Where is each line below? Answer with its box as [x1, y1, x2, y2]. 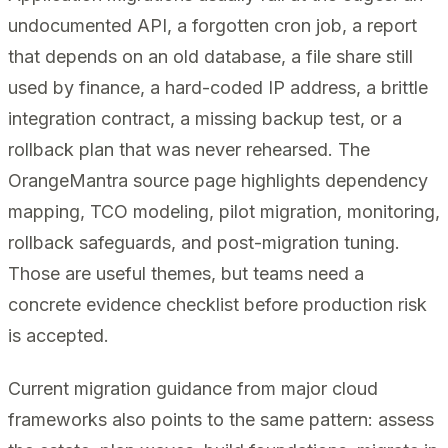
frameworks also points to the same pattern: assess [8, 408, 434, 430]
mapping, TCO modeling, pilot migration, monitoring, [8, 200, 440, 222]
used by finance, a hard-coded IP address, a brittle [8, 76, 428, 98]
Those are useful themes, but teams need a [8, 262, 364, 284]
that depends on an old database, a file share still [8, 45, 413, 67]
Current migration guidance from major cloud [8, 377, 378, 399]
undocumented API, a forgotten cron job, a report [8, 14, 417, 36]
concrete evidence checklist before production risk [8, 293, 427, 315]
